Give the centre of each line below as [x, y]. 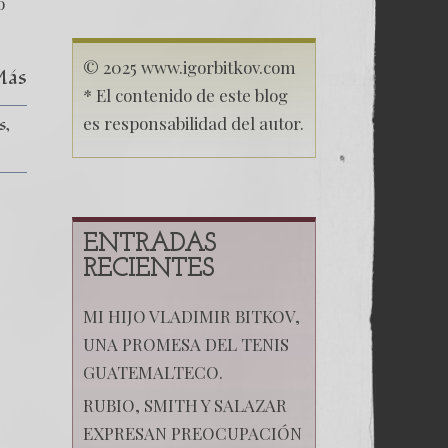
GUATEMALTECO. [152, 371]
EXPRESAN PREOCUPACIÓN [192, 432]
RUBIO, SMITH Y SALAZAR [184, 404]
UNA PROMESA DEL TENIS [185, 343]
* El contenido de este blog [185, 94]
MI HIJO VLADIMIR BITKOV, [191, 315]
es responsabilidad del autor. [193, 122]
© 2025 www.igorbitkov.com [189, 66]
